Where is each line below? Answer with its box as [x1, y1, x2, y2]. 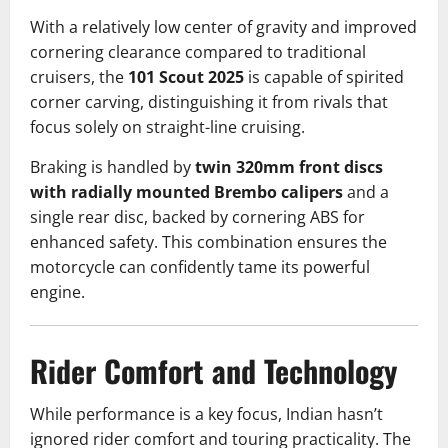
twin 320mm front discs [195, 156, 383, 179]
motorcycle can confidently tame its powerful [30, 256, 370, 279]
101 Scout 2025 [128, 66, 244, 89]
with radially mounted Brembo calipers [30, 181, 343, 204]
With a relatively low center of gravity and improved [30, 16, 417, 39]
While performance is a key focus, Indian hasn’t [30, 403, 383, 426]
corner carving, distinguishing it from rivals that [30, 91, 388, 114]
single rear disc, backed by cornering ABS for [30, 206, 365, 229]
